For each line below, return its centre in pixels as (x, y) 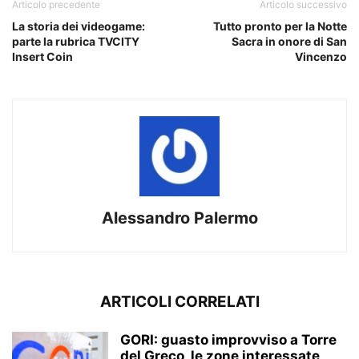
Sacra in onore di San (289, 42)
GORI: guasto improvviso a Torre (228, 340)
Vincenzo (321, 57)
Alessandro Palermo (179, 218)
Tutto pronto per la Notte (280, 26)
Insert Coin (42, 57)
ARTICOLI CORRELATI (179, 302)
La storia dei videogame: (79, 26)
